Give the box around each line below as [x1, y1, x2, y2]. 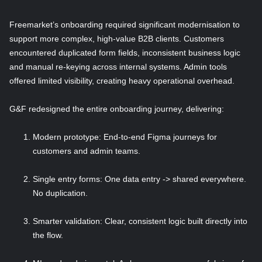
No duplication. [33, 188, 88, 198]
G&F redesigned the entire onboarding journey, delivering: [9, 104, 224, 114]
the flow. [33, 230, 63, 240]
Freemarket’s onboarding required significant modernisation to [9, 20, 240, 30]
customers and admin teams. [33, 146, 140, 156]
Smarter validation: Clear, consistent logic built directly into [33, 216, 247, 226]
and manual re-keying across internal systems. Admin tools [9, 62, 227, 72]
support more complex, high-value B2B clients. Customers [9, 34, 224, 44]
